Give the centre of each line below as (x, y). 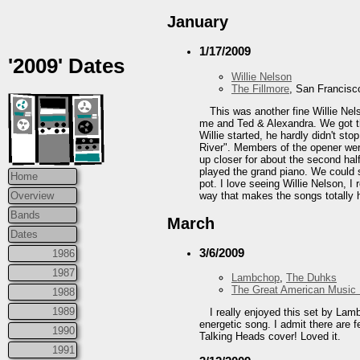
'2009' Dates (66, 66)
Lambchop (256, 278)
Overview (32, 195)
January (198, 22)
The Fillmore (260, 88)
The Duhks (311, 278)
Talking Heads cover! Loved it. (270, 337)
